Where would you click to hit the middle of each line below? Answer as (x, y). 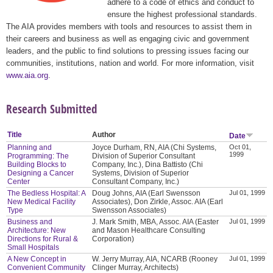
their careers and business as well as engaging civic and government (128, 38)
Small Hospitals (34, 247)
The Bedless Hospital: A (47, 193)
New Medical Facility (42, 201)
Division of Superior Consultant (144, 156)
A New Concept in (37, 259)
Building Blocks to (37, 164)
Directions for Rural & (43, 239)
